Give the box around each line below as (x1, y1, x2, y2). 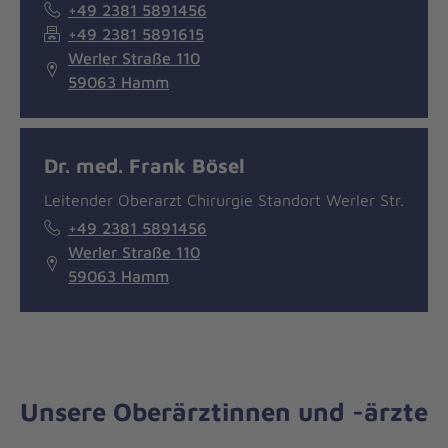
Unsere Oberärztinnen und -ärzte (20, 396, 428, 427)
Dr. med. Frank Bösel (44, 152, 245, 177)
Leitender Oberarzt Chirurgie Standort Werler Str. (44, 190, 404, 209)
